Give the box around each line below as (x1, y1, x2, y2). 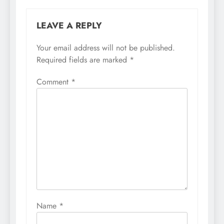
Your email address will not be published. (36, 42, 175, 54)
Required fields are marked (36, 54, 129, 66)
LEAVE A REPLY (36, 19, 102, 32)
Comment (36, 76, 71, 88)
